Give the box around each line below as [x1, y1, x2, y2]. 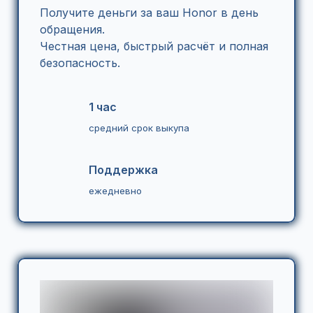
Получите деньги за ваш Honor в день [40, 6, 259, 20]
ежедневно [89, 184, 142, 196]
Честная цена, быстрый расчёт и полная [40, 39, 268, 53]
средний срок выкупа [89, 122, 189, 133]
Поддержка [89, 162, 158, 177]
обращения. [40, 22, 108, 36]
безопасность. [40, 56, 120, 70]
